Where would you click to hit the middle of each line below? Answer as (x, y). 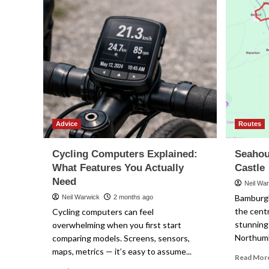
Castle (249, 168)
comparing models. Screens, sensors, (121, 238)
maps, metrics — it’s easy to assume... (122, 251)
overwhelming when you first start (117, 225)
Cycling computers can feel (103, 212)
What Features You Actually (118, 168)
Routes (249, 124)
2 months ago (133, 197)
